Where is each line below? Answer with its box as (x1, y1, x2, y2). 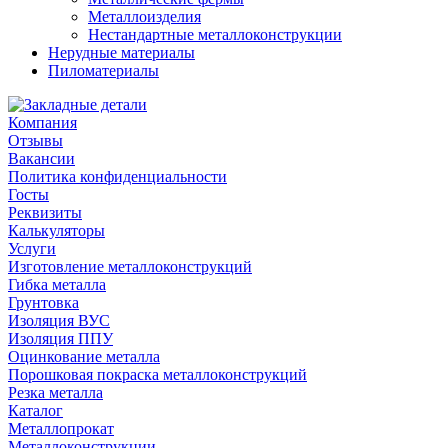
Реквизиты (8, 204, 82, 222)
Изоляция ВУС (8, 312, 110, 330)
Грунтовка (8, 294, 79, 312)
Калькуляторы (8, 222, 105, 240)
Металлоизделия (88, 8, 201, 26)
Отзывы (8, 132, 63, 150)
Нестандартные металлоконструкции (88, 26, 342, 44)
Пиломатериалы (48, 62, 159, 80)
